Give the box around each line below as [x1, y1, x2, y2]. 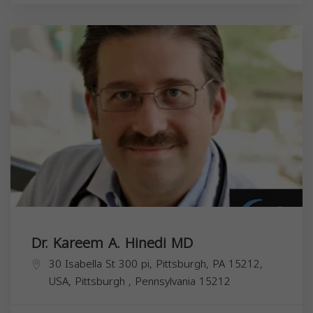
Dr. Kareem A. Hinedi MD [31, 229, 193, 256]
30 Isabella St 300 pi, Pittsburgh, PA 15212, [49, 254, 263, 274]
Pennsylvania [135, 271, 199, 291]
